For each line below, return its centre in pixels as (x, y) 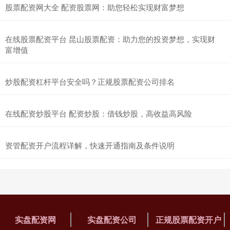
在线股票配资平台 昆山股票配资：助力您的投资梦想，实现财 (110, 39)
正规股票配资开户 (189, 219)
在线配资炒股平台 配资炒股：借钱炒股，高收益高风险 (99, 113)
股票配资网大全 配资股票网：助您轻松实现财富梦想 (95, 7)
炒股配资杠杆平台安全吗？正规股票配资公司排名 (90, 81)
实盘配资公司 (112, 219)
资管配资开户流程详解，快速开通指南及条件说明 (90, 145)
